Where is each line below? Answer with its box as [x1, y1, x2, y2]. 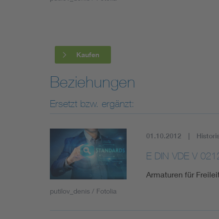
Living [78, 31, 99, 41]
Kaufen [76, 50, 99, 59]
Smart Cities [78, 87, 121, 96]
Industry [78, 3, 106, 13]
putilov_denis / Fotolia [50, 187, 117, 196]
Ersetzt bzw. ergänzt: [50, 97, 134, 109]
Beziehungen [50, 72, 135, 91]
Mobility [78, 59, 106, 68]
